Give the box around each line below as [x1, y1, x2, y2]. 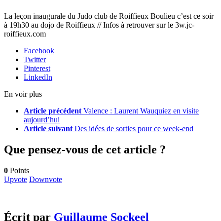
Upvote [4, 175, 27, 184]
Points [8, 166, 29, 175]
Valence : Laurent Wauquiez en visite [83, 107, 199, 115]
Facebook [24, 46, 54, 55]
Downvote [29, 175, 62, 184]
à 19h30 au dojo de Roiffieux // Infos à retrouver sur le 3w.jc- [4, 21, 194, 30]
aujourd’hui [24, 115, 60, 124]
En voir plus [4, 90, 42, 99]
